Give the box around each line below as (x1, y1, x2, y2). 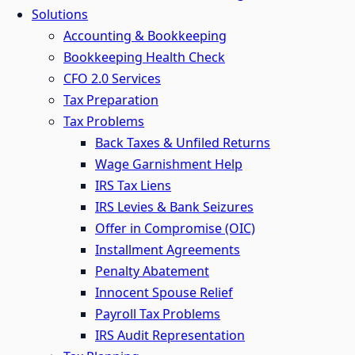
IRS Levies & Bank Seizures (95, 198, 254, 216)
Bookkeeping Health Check (63, 48, 225, 66)
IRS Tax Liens (95, 177, 171, 194)
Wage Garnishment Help (95, 155, 242, 173)
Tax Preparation (63, 91, 158, 109)
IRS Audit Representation (95, 326, 245, 344)
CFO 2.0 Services (63, 70, 161, 87)
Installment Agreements (95, 241, 240, 258)
